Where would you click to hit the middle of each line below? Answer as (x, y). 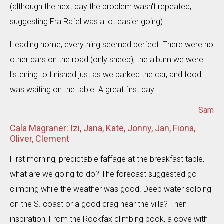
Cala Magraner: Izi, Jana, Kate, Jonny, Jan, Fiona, (103, 128)
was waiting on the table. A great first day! (83, 90)
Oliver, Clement (40, 139)
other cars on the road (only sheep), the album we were (107, 60)
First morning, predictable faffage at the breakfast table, (107, 159)
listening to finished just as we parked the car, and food (106, 75)
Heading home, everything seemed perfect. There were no (112, 45)
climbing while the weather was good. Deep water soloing (111, 189)
